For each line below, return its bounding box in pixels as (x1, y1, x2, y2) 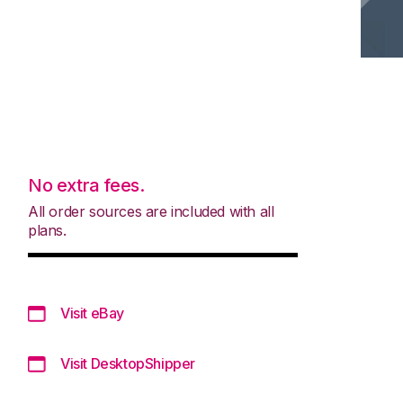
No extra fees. (28, 174, 145, 196)
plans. (28, 220, 67, 239)
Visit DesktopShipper (60, 354, 195, 372)
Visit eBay (60, 303, 124, 322)
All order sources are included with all (28, 201, 274, 220)
